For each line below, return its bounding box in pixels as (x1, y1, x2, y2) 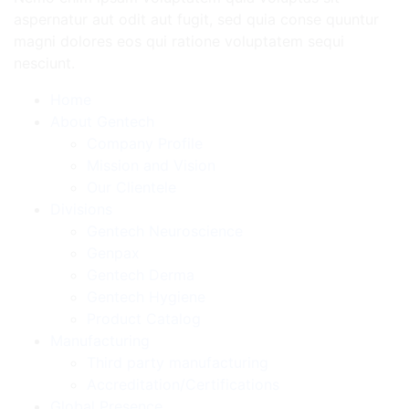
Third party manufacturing (87, 353, 268, 372)
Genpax (87, 244, 140, 263)
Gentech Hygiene (87, 288, 205, 307)
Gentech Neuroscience (87, 222, 243, 241)
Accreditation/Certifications (87, 375, 279, 394)
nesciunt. (14, 54, 75, 73)
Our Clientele (87, 178, 176, 197)
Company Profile (87, 134, 203, 153)
